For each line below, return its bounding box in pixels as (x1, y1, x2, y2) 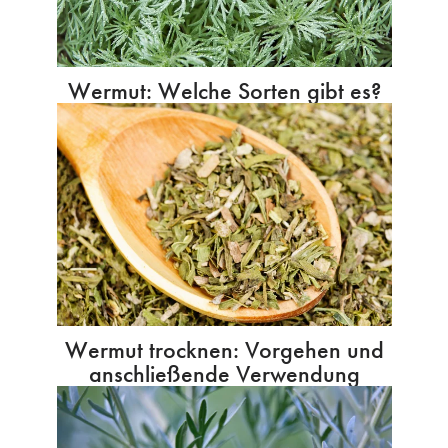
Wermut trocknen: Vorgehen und (64, 334, 384, 366)
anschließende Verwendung (88, 358, 360, 390)
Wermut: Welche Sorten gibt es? (67, 75, 381, 107)
